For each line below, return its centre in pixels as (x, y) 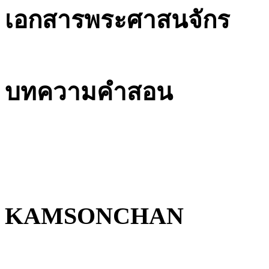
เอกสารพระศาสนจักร (117, 20)
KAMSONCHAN (94, 216)
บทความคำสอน (89, 92)
